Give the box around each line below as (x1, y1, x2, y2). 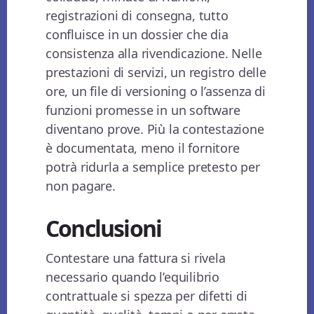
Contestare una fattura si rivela (46, 250, 226, 267)
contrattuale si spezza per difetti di (46, 287, 247, 305)
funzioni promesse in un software (46, 102, 240, 119)
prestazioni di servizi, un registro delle (46, 64, 266, 81)
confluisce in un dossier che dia (46, 26, 228, 43)
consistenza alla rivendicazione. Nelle (46, 45, 262, 62)
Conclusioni (46, 213, 162, 244)
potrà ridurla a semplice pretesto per (46, 158, 260, 176)
